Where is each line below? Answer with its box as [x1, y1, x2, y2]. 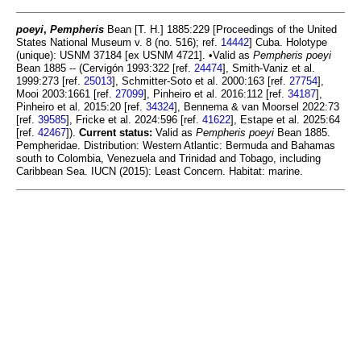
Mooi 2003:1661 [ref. [16, 88, 115, 101]
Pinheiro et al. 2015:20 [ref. [16, 101, 146, 114]
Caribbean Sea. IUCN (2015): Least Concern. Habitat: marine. [16, 165, 303, 178]
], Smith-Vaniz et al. [222, 62, 315, 75]
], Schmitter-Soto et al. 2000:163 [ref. [112, 75, 289, 88]
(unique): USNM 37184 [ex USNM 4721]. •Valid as [16, 49, 253, 62]
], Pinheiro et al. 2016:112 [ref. [143, 88, 288, 101]
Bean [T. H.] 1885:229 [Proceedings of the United [104, 23, 337, 36]
